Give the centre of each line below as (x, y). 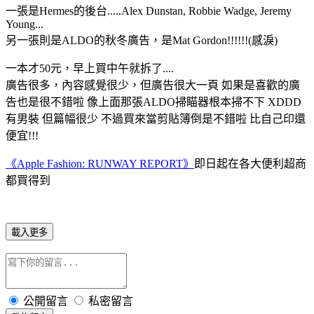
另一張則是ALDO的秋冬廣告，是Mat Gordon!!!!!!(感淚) (142, 40)
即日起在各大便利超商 (250, 163)
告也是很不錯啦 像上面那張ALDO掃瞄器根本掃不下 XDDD (153, 102)
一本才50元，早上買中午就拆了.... (90, 68)
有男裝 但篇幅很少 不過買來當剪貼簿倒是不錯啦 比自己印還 (156, 118)
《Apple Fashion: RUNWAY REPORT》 (100, 163)
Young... (25, 24)
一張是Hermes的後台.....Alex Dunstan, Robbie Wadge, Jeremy (149, 11)
